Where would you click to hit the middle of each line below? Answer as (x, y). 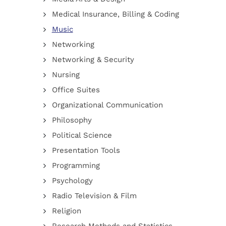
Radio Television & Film (94, 196)
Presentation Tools (86, 150)
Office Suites (76, 90)
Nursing (66, 75)
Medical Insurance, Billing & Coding (115, 14)
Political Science (82, 135)
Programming (76, 165)
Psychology (72, 181)
